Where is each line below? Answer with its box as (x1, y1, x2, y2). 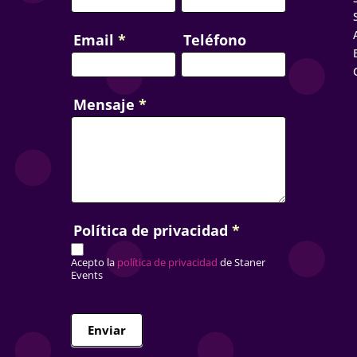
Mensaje (73, 94, 139, 114)
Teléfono (182, 29, 246, 49)
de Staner (217, 255, 265, 270)
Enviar (87, 322, 126, 339)
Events (70, 268, 103, 283)
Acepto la (70, 255, 115, 270)
